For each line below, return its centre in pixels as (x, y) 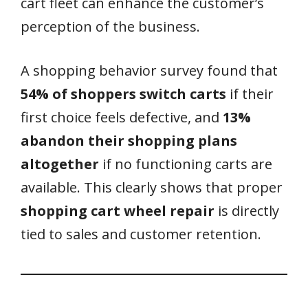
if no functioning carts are (186, 164)
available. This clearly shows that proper (152, 188)
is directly (247, 211)
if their (250, 94)
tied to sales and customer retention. (141, 234)
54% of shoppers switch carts (123, 94)
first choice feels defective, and (122, 118)
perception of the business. (110, 27)
